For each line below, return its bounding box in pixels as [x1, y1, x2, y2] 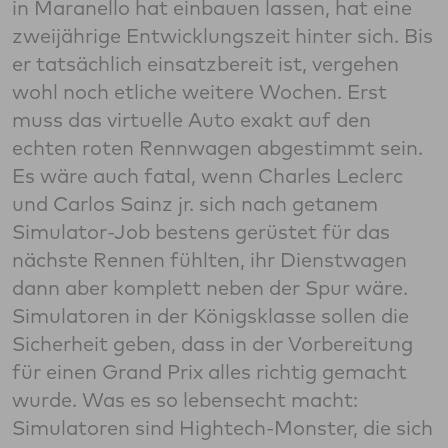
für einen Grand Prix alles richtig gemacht [12, 359, 407, 385]
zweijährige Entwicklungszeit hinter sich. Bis [12, 23, 433, 49]
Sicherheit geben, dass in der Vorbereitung [12, 331, 413, 357]
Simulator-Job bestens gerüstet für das [12, 219, 390, 245]
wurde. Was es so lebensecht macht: [12, 387, 358, 413]
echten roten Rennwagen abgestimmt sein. [12, 135, 423, 161]
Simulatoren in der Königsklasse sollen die [12, 303, 409, 329]
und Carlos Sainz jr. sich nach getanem [12, 191, 378, 217]
